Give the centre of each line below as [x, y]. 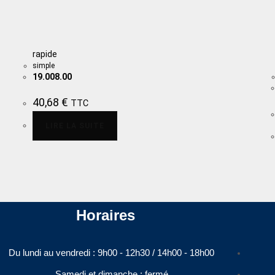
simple [44, 65]
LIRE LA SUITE [75, 126]
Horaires [105, 215]
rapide [45, 54]
